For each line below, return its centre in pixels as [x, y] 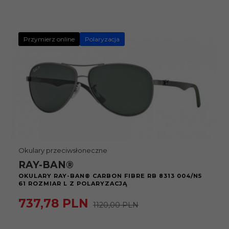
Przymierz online [49, 39]
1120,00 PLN [116, 205]
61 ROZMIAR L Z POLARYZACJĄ [73, 184]
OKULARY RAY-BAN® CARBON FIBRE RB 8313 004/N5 [110, 176]
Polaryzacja [102, 39]
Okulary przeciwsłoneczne [63, 150]
